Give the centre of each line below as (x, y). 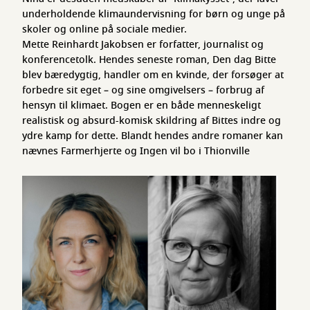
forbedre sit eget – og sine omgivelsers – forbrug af (143, 90)
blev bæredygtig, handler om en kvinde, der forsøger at (153, 75)
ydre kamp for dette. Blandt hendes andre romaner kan (153, 136)
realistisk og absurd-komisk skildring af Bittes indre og (152, 121)
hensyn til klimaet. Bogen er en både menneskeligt (142, 106)
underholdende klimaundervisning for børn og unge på (154, 14)
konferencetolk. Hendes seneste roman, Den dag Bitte (149, 60)
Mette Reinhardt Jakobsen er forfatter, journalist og (143, 45)
